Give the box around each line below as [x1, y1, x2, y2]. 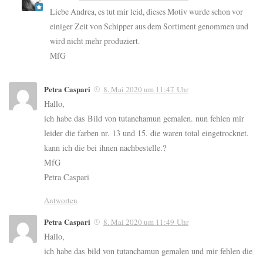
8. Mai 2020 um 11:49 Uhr [103, 217, 188, 228]
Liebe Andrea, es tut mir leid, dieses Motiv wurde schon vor [50, 6, 243, 18]
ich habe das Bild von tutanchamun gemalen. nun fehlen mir [44, 113, 244, 124]
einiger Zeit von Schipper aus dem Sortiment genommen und [50, 21, 248, 32]
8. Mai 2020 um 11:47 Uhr [103, 84, 188, 95]
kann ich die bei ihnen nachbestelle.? [44, 142, 166, 154]
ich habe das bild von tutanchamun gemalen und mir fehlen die [44, 245, 252, 257]
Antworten [44, 195, 77, 206]
